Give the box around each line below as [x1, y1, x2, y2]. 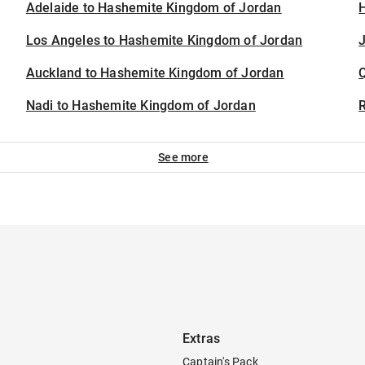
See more [158, 151, 209, 164]
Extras [182, 331, 221, 346]
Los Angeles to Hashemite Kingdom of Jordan [25, 33, 303, 48]
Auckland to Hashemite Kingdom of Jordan [25, 65, 284, 81]
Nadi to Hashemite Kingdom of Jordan [25, 98, 256, 113]
